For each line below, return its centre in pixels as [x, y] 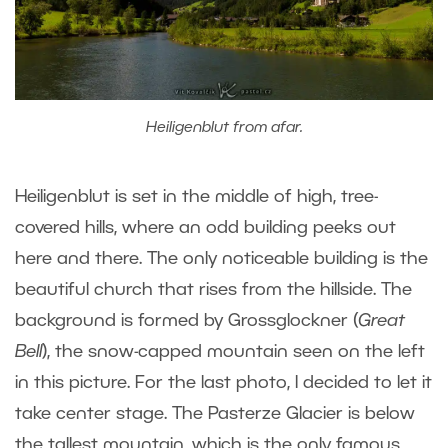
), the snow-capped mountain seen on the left [233, 351]
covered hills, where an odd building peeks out [205, 227]
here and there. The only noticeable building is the [221, 258]
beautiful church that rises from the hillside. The [213, 289]
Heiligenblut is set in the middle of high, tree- [196, 196]
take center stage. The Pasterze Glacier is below [215, 413]
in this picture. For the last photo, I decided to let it [223, 382]
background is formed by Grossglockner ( [186, 320]
